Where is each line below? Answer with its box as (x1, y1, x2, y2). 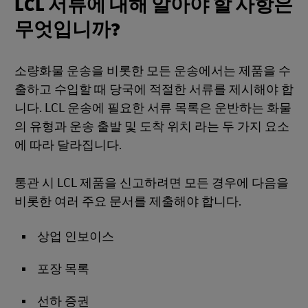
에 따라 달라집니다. (14, 137, 122, 153)
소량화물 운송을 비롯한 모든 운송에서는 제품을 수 (14, 63, 291, 79)
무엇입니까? (14, 18, 120, 42)
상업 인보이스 (37, 229, 114, 245)
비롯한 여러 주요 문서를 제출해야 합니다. (14, 194, 241, 210)
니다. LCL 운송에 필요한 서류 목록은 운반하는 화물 (14, 100, 291, 116)
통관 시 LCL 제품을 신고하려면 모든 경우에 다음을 (14, 175, 289, 191)
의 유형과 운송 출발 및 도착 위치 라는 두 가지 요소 (14, 119, 289, 135)
